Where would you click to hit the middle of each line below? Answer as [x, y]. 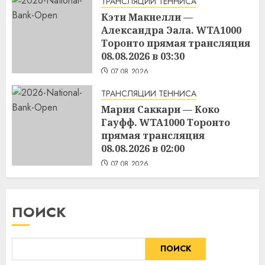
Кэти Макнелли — [147, 17]
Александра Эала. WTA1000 [171, 30]
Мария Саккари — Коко [160, 109]
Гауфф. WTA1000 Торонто [166, 122]
